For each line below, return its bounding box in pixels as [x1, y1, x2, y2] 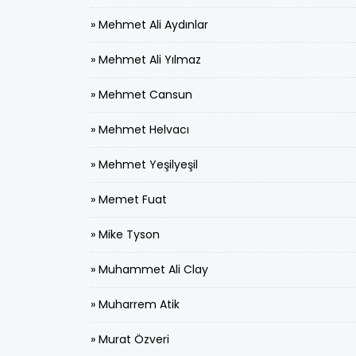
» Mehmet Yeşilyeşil [91, 157, 198, 172]
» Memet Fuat [91, 192, 167, 207]
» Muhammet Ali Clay [91, 261, 208, 277]
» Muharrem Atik [91, 296, 180, 312]
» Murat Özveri [91, 331, 169, 347]
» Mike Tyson [91, 226, 160, 242]
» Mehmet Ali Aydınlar [91, 17, 208, 33]
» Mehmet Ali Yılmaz [91, 52, 201, 68]
